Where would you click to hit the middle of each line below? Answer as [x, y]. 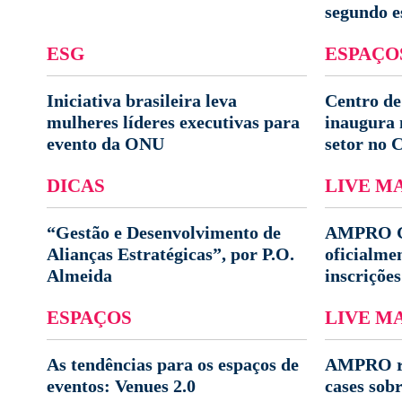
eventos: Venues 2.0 [121, 386]
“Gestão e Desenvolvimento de [164, 232]
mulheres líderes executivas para [173, 122]
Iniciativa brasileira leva [142, 100]
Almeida [79, 275]
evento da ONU [105, 144]
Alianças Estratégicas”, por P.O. [170, 254]
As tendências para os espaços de [173, 364]
